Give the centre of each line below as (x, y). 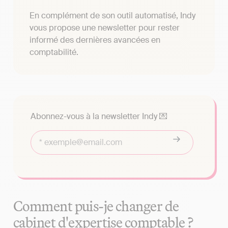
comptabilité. (54, 52)
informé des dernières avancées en (95, 40)
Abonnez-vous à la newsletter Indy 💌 (99, 117)
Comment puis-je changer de (96, 206)
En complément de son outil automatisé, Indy (112, 16)
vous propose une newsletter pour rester (105, 28)
